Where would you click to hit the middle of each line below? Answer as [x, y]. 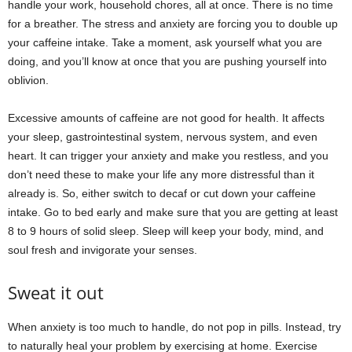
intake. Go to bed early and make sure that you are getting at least [173, 212]
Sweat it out [56, 292]
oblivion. [28, 80]
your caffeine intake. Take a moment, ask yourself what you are [165, 42]
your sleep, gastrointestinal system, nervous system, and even [163, 136]
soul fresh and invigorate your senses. [103, 249]
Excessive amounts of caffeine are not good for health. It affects [166, 117]
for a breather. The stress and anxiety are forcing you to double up [173, 23]
